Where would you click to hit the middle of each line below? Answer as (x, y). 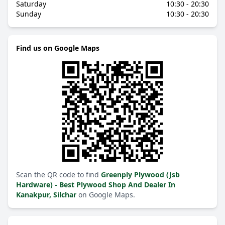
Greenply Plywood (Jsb (140, 175)
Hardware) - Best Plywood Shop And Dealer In (96, 185)
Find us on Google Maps (58, 48)
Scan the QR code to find (59, 175)
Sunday (29, 14)
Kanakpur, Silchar (47, 195)
